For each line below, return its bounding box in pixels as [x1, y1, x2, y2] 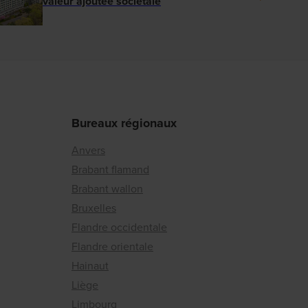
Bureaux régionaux [71, 114, 177, 133]
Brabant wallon [71, 181, 143, 197]
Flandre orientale [71, 239, 153, 255]
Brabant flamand [71, 162, 149, 178]
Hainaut [71, 258, 109, 274]
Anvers [71, 142, 105, 159]
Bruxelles [71, 200, 116, 217]
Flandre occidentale [71, 219, 167, 236]
